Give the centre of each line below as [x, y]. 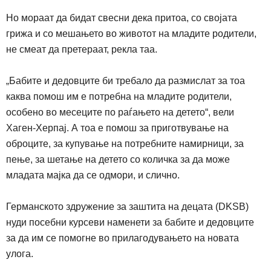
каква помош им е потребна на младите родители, [119, 97]
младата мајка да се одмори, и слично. [93, 175]
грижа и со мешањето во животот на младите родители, [131, 34]
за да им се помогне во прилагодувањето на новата [122, 238]
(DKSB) [232, 207]
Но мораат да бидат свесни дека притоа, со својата [122, 18]
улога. [20, 254]
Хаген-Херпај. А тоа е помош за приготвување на [117, 128]
